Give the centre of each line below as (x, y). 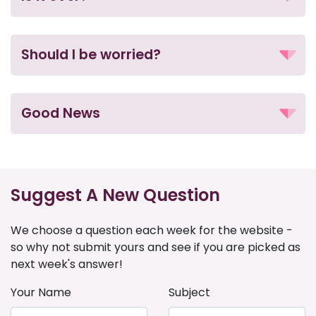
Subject (189, 292)
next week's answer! (67, 264)
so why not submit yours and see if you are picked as (156, 247)
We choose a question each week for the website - (152, 230)
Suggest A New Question (115, 195)
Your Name (41, 292)
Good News (61, 113)
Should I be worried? (91, 55)
